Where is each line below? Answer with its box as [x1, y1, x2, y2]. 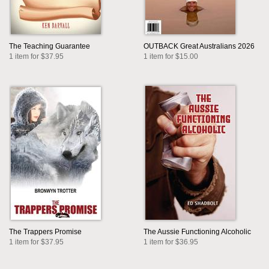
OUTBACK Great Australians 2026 [144, 42, 255, 51]
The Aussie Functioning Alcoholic [144, 228, 251, 237]
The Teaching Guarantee [9, 42, 90, 51]
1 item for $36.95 [144, 238, 198, 247]
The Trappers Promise [9, 228, 82, 237]
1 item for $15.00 [144, 52, 198, 61]
